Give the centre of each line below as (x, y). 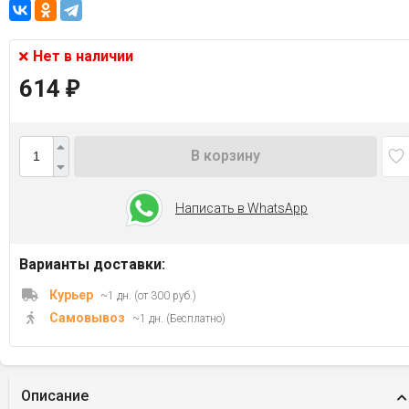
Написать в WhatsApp (241, 208)
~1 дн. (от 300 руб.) (148, 295)
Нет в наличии (83, 56)
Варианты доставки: (92, 264)
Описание (55, 395)
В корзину (225, 156)
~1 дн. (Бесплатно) (179, 318)
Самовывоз (87, 317)
